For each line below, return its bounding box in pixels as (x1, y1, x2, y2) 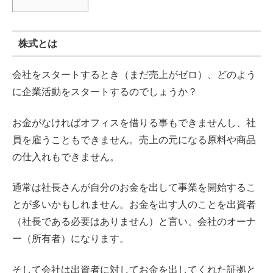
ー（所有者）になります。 (12, 233, 129, 244)
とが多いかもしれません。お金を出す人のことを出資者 (12, 199, 256, 210)
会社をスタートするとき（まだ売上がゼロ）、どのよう (12, 69, 256, 80)
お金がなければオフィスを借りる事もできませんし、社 (12, 117, 256, 128)
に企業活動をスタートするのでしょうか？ (12, 87, 197, 97)
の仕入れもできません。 (12, 151, 119, 162)
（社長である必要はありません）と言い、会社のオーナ (12, 216, 256, 227)
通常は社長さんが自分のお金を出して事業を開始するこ (12, 182, 256, 193)
